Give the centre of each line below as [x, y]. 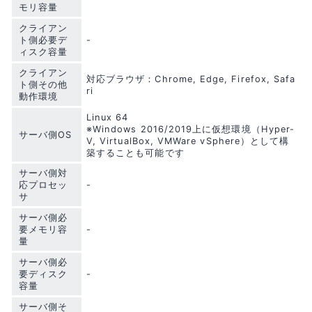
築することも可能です [135, 153]
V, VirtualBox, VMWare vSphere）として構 [188, 141]
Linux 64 [108, 117]
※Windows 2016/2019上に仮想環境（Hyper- [191, 129]
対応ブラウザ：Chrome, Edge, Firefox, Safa [191, 79]
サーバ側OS [46, 134]
